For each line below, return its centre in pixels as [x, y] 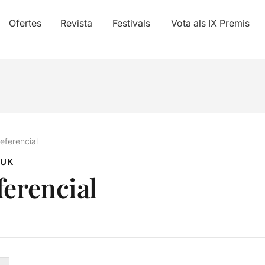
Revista [76, 23]
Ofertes [25, 23]
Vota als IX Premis [210, 23]
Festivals [131, 23]
